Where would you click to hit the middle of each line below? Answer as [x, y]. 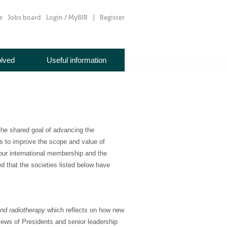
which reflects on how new [85, 210]
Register [112, 17]
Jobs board [24, 17]
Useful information [77, 60]
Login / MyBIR [67, 17]
